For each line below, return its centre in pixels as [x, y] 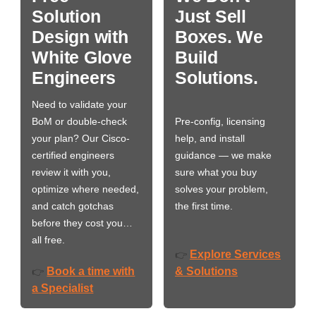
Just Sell [211, 16]
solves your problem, [221, 189]
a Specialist [63, 288]
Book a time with [91, 271]
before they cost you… [83, 223]
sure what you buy [216, 172]
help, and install [210, 138]
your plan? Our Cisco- [81, 138]
